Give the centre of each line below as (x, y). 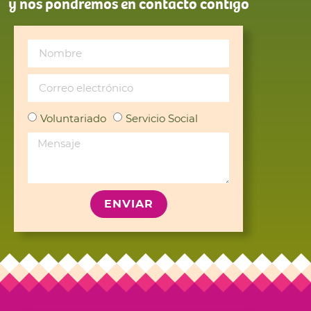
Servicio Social (162, 118)
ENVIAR (128, 204)
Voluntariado (73, 118)
